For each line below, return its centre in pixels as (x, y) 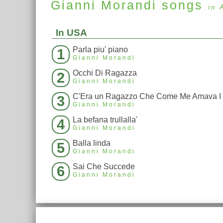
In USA (71, 32)
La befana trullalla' (105, 119)
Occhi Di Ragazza (105, 73)
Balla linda (92, 143)
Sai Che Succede (104, 166)
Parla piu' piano (100, 49)
